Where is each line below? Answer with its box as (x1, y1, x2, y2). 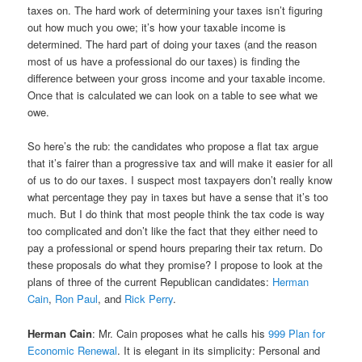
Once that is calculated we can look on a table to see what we (27, 87, 318, 103)
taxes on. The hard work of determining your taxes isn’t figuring (27, 2, 323, 19)
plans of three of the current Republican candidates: (27, 274, 273, 290)
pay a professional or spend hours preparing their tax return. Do (27, 240, 323, 256)
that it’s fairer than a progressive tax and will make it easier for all (27, 155, 334, 171)
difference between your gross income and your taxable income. (27, 70, 326, 86)
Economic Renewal (27, 342, 118, 358)
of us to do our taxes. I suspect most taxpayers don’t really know (27, 172, 333, 188)
